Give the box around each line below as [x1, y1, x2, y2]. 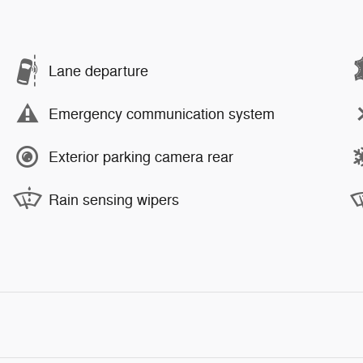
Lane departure [49, 62, 148, 80]
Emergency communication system [49, 105, 275, 123]
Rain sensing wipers [49, 190, 179, 209]
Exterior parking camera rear [49, 147, 233, 166]
